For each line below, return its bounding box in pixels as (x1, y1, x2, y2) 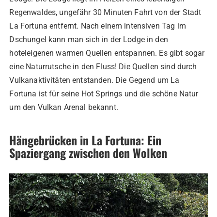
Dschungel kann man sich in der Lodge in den (9, 34, 168, 44)
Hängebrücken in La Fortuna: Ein (9, 131, 162, 149)
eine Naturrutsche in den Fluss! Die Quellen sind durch (9, 62, 197, 71)
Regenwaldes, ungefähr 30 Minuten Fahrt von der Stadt (9, 7, 201, 17)
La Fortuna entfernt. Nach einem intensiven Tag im (9, 21, 186, 31)
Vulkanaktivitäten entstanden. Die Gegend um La (9, 75, 180, 85)
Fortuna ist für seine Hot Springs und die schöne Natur (9, 89, 199, 98)
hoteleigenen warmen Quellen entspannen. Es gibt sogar (9, 48, 205, 58)
